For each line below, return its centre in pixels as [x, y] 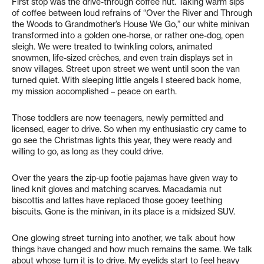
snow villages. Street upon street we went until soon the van [126, 69]
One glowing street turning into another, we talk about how [123, 238]
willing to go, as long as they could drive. [88, 151]
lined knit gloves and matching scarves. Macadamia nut [117, 189]
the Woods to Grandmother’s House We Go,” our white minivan [131, 24]
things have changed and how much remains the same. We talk [132, 249]
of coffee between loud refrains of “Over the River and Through [132, 13]
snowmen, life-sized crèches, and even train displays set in [122, 58]
